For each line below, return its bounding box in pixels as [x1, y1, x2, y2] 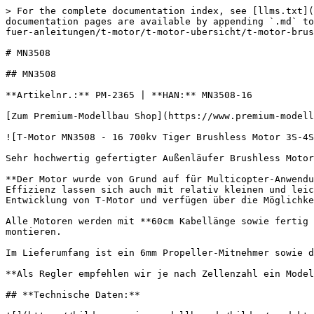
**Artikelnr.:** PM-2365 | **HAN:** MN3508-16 [6, 90, 252, 100]
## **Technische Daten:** [6, 289, 140, 300]
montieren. [6, 226, 62, 237]
